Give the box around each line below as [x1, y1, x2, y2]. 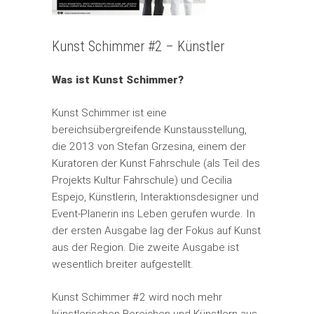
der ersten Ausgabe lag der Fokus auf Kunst [51, 224, 261, 238]
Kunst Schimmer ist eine [51, 106, 167, 120]
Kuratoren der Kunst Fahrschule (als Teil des [51, 156, 260, 170]
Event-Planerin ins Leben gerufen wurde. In [51, 207, 255, 221]
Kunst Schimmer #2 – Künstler [51, 37, 224, 55]
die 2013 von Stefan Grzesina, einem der [51, 139, 246, 153]
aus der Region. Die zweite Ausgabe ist [51, 240, 239, 254]
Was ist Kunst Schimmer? [51, 73, 184, 87]
